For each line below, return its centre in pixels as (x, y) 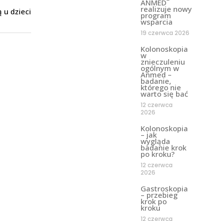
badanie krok (163, 147)
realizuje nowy (166, 9)
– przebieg (159, 195)
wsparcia (156, 21)
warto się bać (164, 93)
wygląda (155, 141)
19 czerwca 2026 (165, 33)
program (156, 15)
